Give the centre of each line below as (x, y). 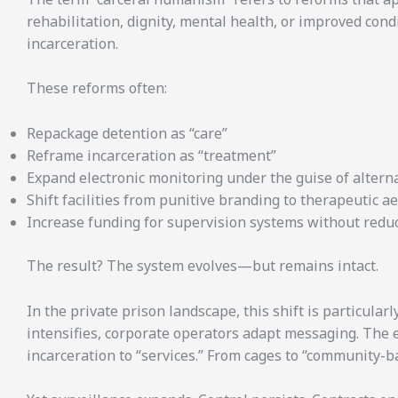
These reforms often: (97, 88)
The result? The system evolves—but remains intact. (203, 265)
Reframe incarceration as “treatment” (151, 155)
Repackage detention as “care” (127, 133)
